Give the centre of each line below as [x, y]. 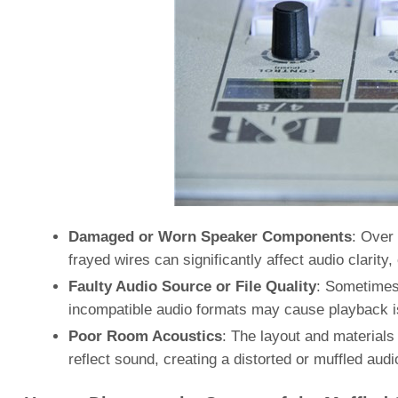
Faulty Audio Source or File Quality [192, 287]
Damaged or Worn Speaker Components [210, 237]
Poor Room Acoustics [145, 336]
